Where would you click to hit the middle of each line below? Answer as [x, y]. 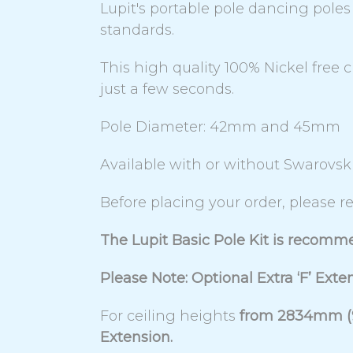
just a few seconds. [167, 89]
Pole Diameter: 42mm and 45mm [220, 126]
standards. [139, 30]
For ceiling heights [170, 316]
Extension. [136, 337]
